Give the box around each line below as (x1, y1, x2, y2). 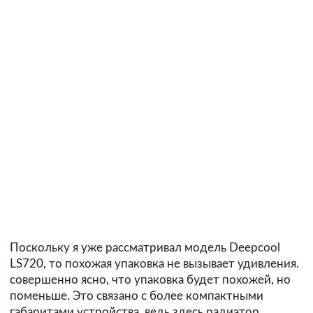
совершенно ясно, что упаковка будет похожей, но (10, 273, 291, 286)
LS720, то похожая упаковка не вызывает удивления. (10, 257, 299, 270)
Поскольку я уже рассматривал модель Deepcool (10, 241, 280, 254)
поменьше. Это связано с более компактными (10, 289, 263, 302)
